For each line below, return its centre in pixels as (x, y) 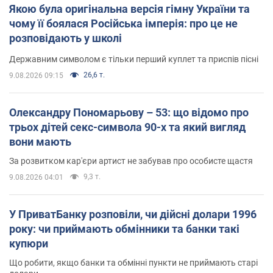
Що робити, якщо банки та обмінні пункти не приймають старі (133, 263)
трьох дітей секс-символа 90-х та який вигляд (127, 127)
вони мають (40, 142)
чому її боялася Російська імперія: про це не (123, 24)
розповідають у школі (66, 38)
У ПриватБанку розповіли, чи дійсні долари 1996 (133, 214)
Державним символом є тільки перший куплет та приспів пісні (134, 59)
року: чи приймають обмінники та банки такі (124, 229)
